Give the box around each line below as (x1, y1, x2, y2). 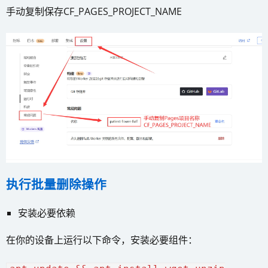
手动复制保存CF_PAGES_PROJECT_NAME (6, 5, 182, 19)
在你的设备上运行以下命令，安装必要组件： (6, 233, 197, 246)
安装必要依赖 (18, 206, 75, 220)
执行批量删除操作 (6, 175, 106, 193)
